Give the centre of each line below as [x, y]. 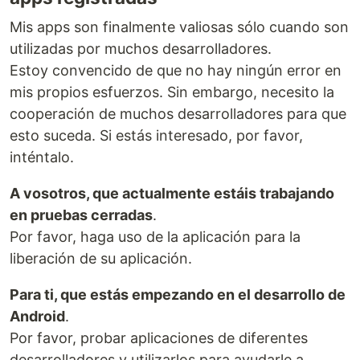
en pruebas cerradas [81, 215]
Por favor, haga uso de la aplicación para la [155, 236]
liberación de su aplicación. [101, 258]
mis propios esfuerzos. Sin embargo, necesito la [172, 92]
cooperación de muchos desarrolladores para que [178, 113]
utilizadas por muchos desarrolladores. [141, 48]
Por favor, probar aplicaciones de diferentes [159, 337]
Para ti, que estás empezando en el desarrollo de [178, 294]
